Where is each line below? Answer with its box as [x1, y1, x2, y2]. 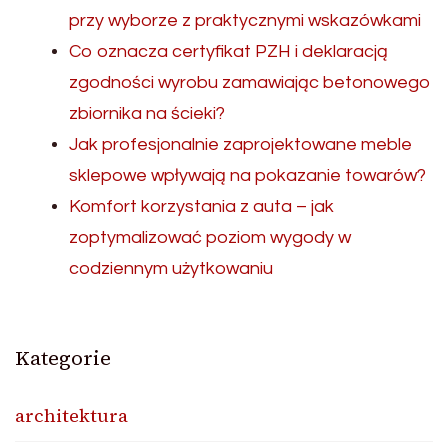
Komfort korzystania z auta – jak [69, 197, 334, 217]
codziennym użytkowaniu [69, 259, 273, 279]
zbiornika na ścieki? [69, 104, 225, 124]
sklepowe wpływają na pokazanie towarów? [69, 166, 426, 186]
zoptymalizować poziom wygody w [69, 228, 351, 248]
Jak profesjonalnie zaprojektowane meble [69, 135, 412, 155]
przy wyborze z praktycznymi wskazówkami [69, 11, 421, 31]
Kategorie [15, 344, 111, 373]
